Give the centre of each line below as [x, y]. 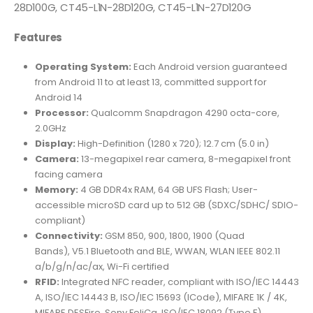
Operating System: [83, 66]
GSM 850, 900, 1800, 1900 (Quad [173, 235]
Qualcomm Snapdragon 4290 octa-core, [184, 112]
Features [38, 38]
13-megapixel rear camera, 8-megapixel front [184, 159]
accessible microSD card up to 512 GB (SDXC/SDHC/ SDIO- [166, 205]
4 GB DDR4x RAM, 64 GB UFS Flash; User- [169, 189]
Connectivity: [68, 235]
